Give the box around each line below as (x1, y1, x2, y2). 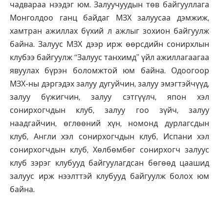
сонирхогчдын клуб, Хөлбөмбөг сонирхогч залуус (10, 145, 209, 155)
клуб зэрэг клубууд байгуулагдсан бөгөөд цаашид (10, 158, 209, 168)
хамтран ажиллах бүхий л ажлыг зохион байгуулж (10, 26, 209, 36)
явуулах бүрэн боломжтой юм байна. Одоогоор (10, 66, 209, 76)
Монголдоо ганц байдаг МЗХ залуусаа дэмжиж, (10, 13, 209, 23)
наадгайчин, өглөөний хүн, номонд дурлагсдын (10, 119, 209, 129)
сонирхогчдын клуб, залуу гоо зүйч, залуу (10, 106, 209, 115)
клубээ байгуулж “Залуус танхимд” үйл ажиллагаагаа (10, 53, 209, 63)
